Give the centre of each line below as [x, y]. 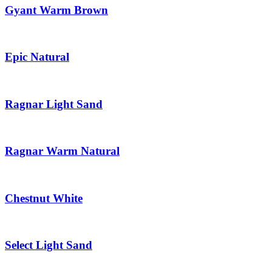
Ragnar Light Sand [54, 104]
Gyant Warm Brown [56, 10]
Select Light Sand [49, 245]
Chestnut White [44, 198]
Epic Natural [37, 57]
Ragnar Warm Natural [62, 151]
